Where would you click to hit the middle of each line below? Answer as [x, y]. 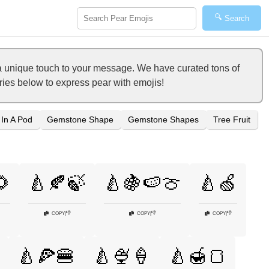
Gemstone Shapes [163, 119]
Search [237, 18]
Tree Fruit [232, 119]
